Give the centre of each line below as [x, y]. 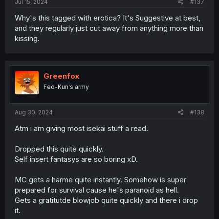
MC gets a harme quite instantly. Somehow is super [100, 179]
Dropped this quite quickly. [59, 149]
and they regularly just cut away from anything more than [109, 28]
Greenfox [61, 76]
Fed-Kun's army [66, 87]
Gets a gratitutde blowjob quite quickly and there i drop [106, 200]
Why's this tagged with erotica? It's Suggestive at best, [108, 18]
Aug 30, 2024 [34, 112]
